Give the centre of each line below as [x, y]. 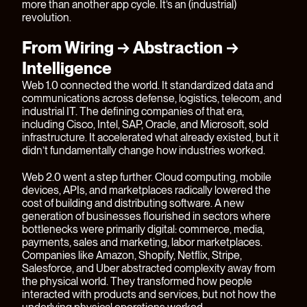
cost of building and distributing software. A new [133, 204]
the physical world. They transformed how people [137, 282]
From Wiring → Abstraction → [131, 48]
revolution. [47, 18]
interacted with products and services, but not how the [149, 295]
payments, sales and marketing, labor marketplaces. [142, 243]
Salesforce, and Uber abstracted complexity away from [149, 269]
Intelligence [67, 69]
